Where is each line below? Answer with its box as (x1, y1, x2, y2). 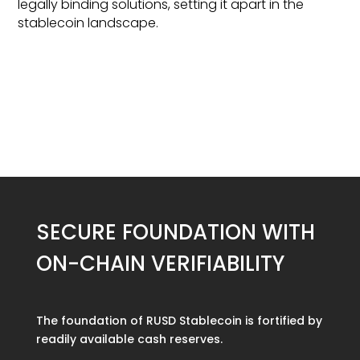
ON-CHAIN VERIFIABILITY (35, 249, 284, 279)
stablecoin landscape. (18, 14, 159, 33)
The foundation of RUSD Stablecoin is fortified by (35, 313, 322, 329)
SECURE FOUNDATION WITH (35, 218, 315, 247)
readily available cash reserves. (35, 331, 223, 348)
